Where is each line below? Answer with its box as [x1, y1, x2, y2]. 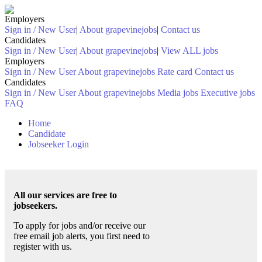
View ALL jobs [161, 46, 218, 56]
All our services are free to [13, 190, 117, 200]
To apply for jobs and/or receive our [13, 220, 146, 230]
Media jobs [157, 88, 198, 98]
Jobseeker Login [28, 139, 89, 149]
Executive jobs [201, 88, 255, 98]
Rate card [157, 67, 192, 77]
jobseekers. [13, 201, 57, 211]
